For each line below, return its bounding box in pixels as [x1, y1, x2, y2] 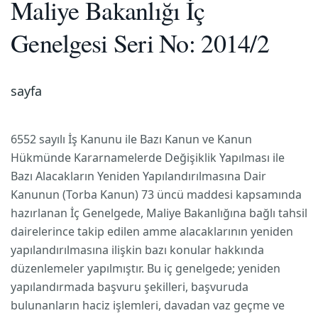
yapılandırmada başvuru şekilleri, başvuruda [11, 279, 248, 295]
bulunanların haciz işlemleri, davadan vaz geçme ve [11, 297, 285, 313]
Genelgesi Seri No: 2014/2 [11, 26, 269, 60]
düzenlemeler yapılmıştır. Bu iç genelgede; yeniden [11, 261, 280, 276]
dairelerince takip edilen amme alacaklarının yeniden [11, 224, 293, 239]
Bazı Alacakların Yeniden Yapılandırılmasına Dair [11, 168, 266, 184]
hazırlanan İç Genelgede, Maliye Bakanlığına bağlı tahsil [11, 205, 307, 221]
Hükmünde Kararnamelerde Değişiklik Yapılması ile [11, 150, 285, 165]
